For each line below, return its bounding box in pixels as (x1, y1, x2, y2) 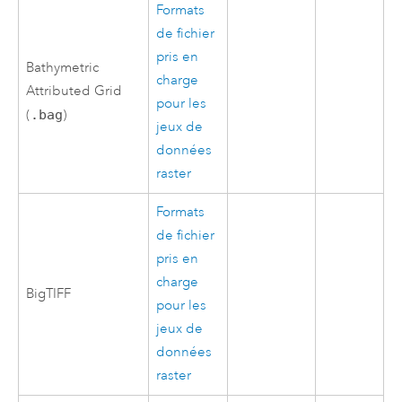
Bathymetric (26, 58, 100, 76)
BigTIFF (26, 284, 72, 302)
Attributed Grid (26, 82, 123, 100)
